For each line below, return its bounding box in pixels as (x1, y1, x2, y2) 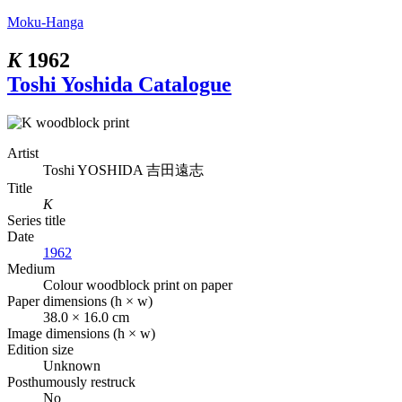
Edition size (7, 341, 74, 357)
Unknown (43, 357, 100, 373)
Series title (7, 212, 66, 228)
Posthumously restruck (7, 373, 135, 389)
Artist (7, 144, 39, 161)
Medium (7, 260, 55, 276)
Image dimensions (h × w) (7, 325, 155, 341)
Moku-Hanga (7, 14, 83, 30)
